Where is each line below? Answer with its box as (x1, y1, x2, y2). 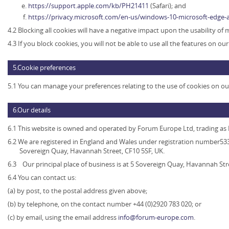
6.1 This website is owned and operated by (8, 124, 138, 133)
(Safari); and (149, 1, 186, 11)
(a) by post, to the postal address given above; (8, 186, 147, 196)
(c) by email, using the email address (8, 213, 118, 222)
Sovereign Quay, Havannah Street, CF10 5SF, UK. (19, 146, 165, 156)
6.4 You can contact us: (8, 173, 76, 182)
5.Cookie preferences (13, 63, 76, 73)
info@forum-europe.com (118, 213, 194, 222)
